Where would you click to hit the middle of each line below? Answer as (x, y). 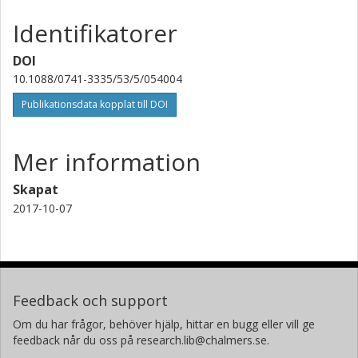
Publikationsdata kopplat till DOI (95, 105)
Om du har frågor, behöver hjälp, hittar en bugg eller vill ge (164, 324)
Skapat (36, 190)
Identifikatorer (95, 34)
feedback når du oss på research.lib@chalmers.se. (141, 340)
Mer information (107, 162)
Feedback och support (90, 301)
